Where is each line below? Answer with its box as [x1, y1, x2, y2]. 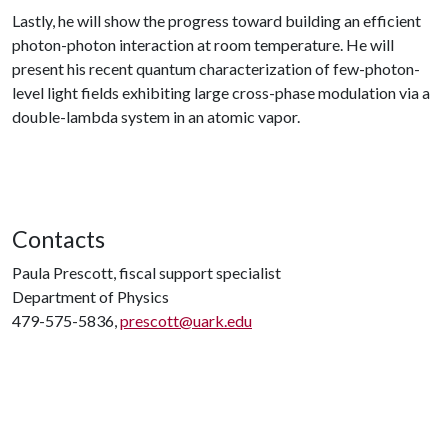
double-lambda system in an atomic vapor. [12, 107, 300, 126]
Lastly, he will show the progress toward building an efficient [12, 11, 421, 30]
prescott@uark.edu [120, 311, 252, 330]
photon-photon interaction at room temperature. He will [12, 35, 394, 54]
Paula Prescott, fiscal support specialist [12, 263, 281, 282]
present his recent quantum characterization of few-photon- [12, 59, 420, 78]
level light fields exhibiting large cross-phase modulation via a [12, 83, 430, 102]
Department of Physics [12, 287, 169, 306]
